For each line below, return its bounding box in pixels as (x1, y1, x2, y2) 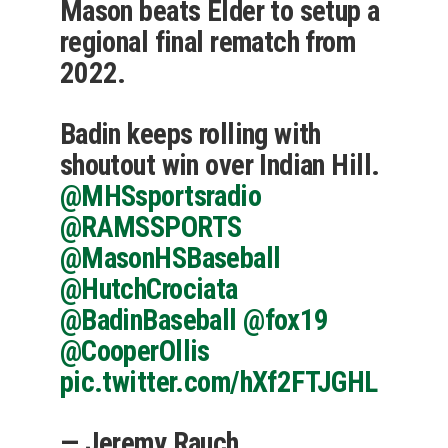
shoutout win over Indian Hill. (59, 147, 380, 182)
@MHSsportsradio (59, 178, 262, 213)
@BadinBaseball (59, 302, 237, 337)
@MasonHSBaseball (59, 240, 281, 275)
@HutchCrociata (59, 271, 238, 306)
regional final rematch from (59, 24, 356, 59)
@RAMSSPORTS (59, 209, 242, 244)
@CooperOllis (59, 333, 210, 368)
